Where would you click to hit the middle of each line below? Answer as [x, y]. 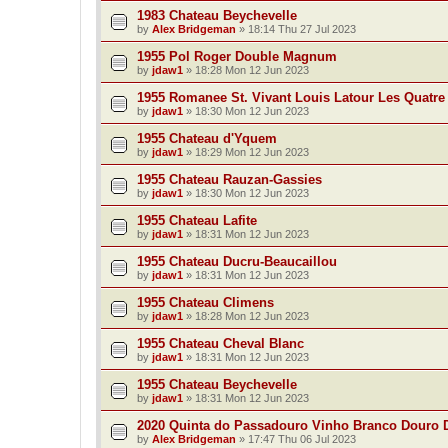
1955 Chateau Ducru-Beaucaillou [237, 262]
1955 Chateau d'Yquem [207, 139]
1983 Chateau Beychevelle [217, 16]
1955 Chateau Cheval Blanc [220, 344]
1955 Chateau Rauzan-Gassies [229, 180]
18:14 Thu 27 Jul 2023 [302, 29]
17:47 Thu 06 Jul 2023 [302, 439]
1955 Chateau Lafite [197, 221]
